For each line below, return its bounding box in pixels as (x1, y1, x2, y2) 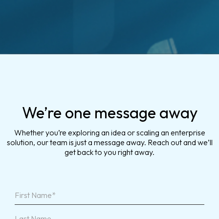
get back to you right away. (65, 147, 154, 157)
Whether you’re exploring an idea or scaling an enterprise (14, 127, 205, 137)
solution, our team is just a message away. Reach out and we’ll (6, 137, 213, 147)
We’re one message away (22, 102, 197, 122)
